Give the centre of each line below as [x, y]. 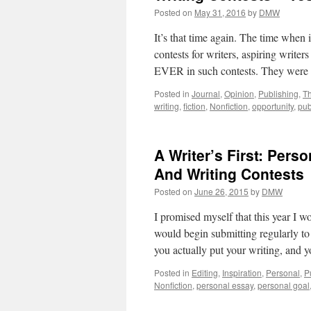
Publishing [278, 93]
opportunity [273, 106]
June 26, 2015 [221, 191]
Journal [206, 93]
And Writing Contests [229, 174]
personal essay [225, 285]
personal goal [284, 285]
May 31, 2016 [220, 12]
